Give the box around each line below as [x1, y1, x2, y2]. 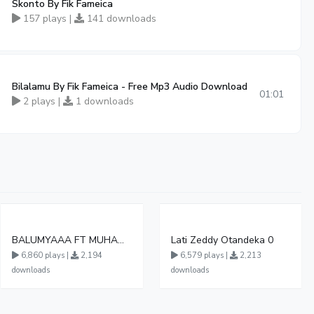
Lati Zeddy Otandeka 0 [170, 233, 273, 247]
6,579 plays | [177, 250, 230, 261]
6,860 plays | [19, 250, 71, 261]
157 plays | [20, 12, 74, 25]
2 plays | [20, 95, 63, 108]
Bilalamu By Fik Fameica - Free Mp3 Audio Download [12, 80, 247, 93]
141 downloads [84, 12, 156, 25]
